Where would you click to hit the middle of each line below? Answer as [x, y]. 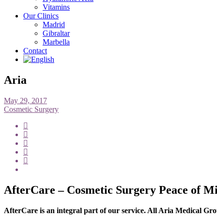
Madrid [54, 24]
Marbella [56, 42]
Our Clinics [41, 16]
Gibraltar [56, 33]
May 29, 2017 [25, 100]
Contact [35, 51]
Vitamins [56, 7]
